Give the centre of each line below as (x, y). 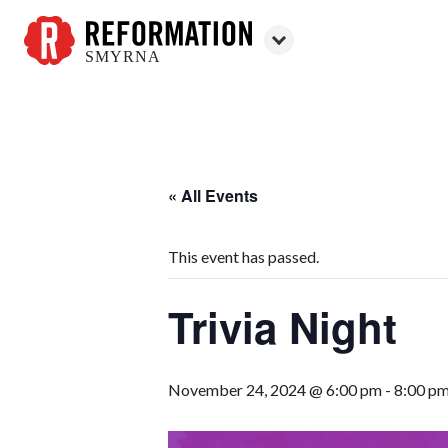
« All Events (213, 195)
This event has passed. (243, 256)
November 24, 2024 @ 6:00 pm (275, 389)
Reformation (67, 74)
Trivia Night (282, 327)
